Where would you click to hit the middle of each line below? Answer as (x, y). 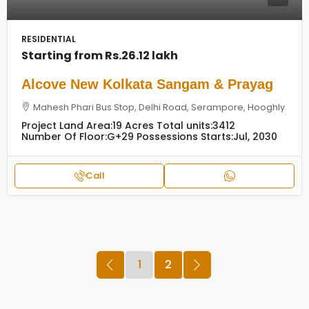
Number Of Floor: (64, 137)
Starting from (63, 56)
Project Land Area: (67, 126)
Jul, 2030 (255, 137)
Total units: (185, 126)
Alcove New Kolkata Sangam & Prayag (147, 84)
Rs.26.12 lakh (141, 56)
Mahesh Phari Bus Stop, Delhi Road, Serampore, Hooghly (159, 107)
